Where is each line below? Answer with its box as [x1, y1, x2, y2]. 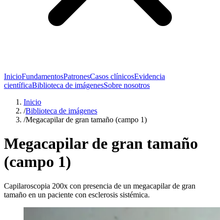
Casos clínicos [90, 72, 134, 81]
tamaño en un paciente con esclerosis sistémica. [4, 190, 150, 199]
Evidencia [134, 72, 165, 81]
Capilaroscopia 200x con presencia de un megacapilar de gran [4, 181, 195, 190]
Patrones [63, 72, 90, 81]
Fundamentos [22, 72, 63, 81]
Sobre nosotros [104, 81, 150, 89]
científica [4, 81, 32, 89]
